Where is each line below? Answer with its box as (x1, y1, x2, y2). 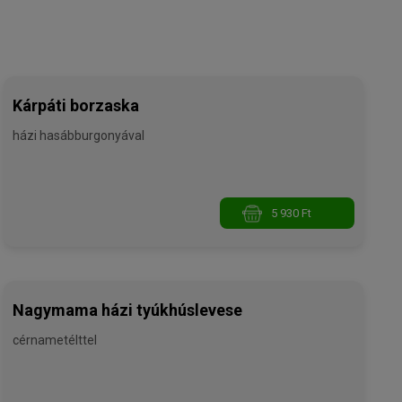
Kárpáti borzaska (13, 96, 140, 116)
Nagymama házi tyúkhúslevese (13, 301, 243, 320)
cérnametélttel (13, 333, 98, 348)
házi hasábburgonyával (13, 128, 145, 144)
